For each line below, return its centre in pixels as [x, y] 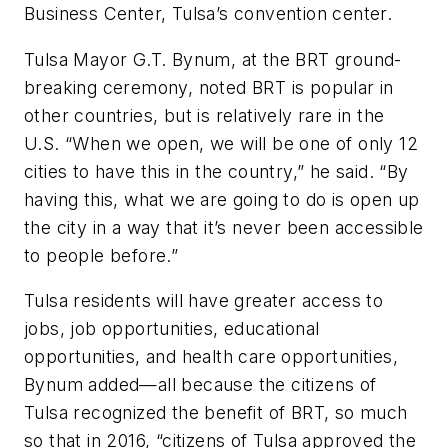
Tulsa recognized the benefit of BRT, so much [216, 413]
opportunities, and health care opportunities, [211, 357]
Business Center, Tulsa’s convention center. [211, 14]
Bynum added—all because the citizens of [200, 385]
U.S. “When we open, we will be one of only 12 [221, 143]
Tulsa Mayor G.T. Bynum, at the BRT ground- [213, 59]
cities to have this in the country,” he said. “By [216, 171]
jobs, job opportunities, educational [172, 329]
